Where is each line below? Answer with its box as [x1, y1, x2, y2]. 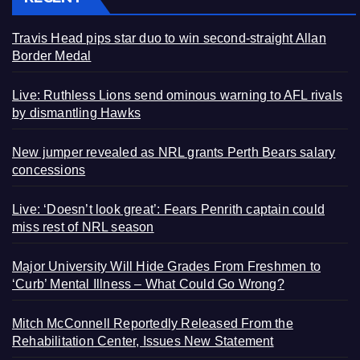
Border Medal [12, 48, 92, 63]
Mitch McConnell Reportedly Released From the [12, 316, 293, 330]
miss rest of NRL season [12, 219, 154, 234]
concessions [12, 162, 86, 177]
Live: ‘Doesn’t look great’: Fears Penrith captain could [12, 202, 325, 216]
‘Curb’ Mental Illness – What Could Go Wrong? [12, 276, 284, 291]
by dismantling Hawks [12, 105, 141, 120]
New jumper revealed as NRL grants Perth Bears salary [12, 145, 336, 159]
